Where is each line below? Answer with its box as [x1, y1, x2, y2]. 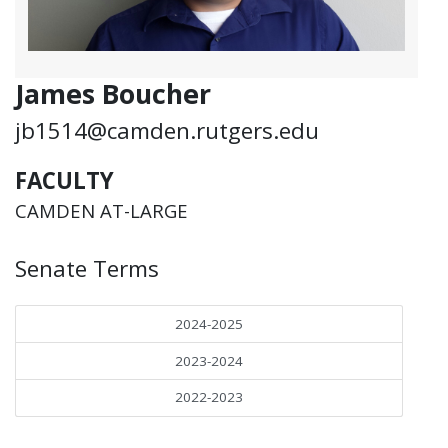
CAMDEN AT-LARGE [15, 198, 188, 224]
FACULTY [15, 164, 114, 196]
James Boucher [15, 75, 211, 113]
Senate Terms [15, 253, 159, 284]
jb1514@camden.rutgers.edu [15, 115, 319, 147]
